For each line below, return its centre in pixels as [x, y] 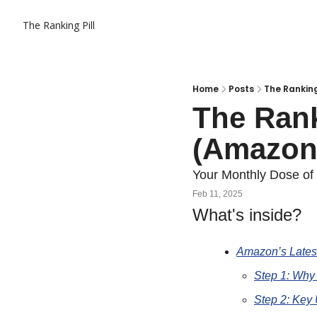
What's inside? [247, 215]
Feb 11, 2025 [218, 194]
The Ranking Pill [59, 25]
